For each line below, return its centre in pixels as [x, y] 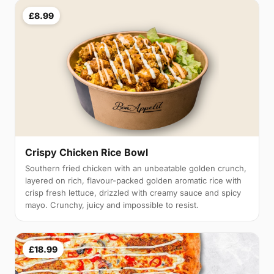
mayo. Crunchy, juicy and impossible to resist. [112, 205]
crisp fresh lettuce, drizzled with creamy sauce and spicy [133, 193]
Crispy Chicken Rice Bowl [87, 153]
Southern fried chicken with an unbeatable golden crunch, [136, 168]
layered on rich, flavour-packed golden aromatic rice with [133, 181]
